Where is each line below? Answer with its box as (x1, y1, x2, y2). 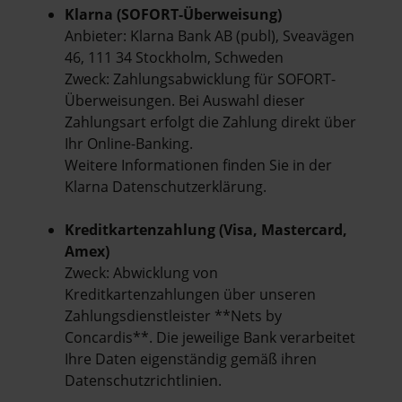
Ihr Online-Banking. (65, 133, 193, 153)
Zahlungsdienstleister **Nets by (65, 305, 282, 326)
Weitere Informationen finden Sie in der (65, 154, 332, 175)
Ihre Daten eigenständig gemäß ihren (65, 348, 317, 369)
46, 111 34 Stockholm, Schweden (65, 47, 284, 67)
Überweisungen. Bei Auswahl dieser (65, 90, 305, 110)
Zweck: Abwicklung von (65, 262, 218, 283)
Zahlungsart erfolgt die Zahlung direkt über (65, 111, 356, 132)
